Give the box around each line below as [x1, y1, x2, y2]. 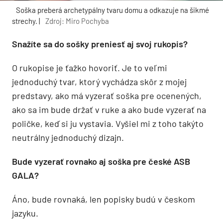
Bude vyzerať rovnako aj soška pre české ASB [12, 155, 190, 167]
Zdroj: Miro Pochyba [45, 16, 109, 25]
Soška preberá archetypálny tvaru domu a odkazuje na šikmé [16, 5, 209, 14]
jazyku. [12, 207, 38, 219]
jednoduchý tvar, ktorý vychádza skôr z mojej [12, 76, 187, 87]
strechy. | [12, 16, 41, 25]
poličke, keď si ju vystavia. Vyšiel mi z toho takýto [12, 117, 204, 129]
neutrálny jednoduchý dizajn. [12, 131, 124, 143]
